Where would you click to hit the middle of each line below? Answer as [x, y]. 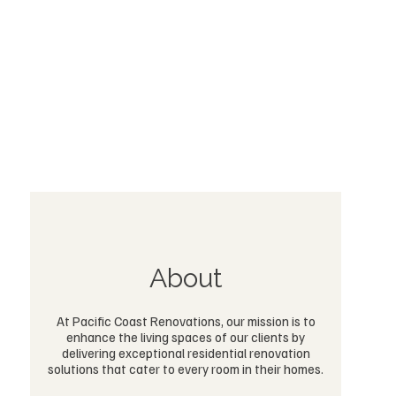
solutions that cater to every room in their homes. [186, 369]
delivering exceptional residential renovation [186, 353]
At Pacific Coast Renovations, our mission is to [186, 321]
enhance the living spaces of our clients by [186, 337]
